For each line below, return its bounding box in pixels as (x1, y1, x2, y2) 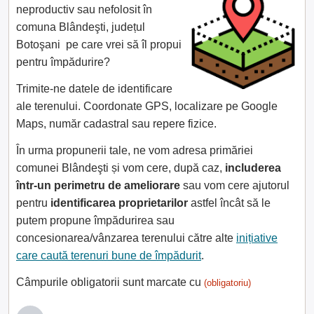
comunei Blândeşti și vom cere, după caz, (16, 162, 225, 174)
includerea (225, 162, 281, 174)
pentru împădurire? (16, 56, 110, 68)
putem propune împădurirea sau (16, 214, 175, 226)
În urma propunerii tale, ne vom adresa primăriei (16, 144, 253, 156)
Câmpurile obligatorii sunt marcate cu (16, 276, 204, 288)
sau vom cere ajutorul (180, 179, 289, 191)
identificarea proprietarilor (50, 197, 188, 209)
